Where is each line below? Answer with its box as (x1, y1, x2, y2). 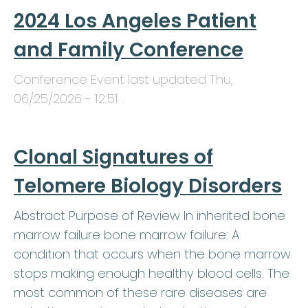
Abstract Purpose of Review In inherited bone (14, 207, 285, 225)
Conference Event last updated (14, 71, 210, 89)
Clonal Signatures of (14, 144, 213, 171)
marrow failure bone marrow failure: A (14, 226, 239, 244)
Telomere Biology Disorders (14, 173, 282, 200)
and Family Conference (14, 36, 243, 64)
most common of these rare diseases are (14, 284, 267, 302)
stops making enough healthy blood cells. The (14, 265, 289, 283)
